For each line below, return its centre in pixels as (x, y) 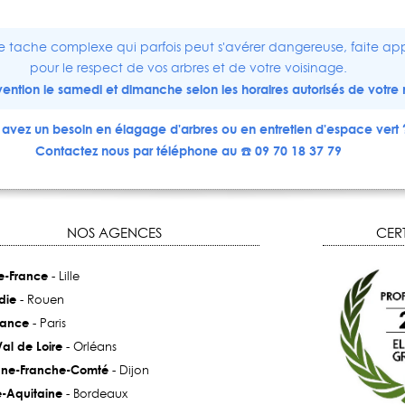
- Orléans (89, 347)
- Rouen (40, 300)
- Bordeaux (94, 394)
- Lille (63, 276)
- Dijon (128, 370)
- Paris (47, 323)
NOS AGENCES (114, 233)
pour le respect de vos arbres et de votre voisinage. (189, 68)
